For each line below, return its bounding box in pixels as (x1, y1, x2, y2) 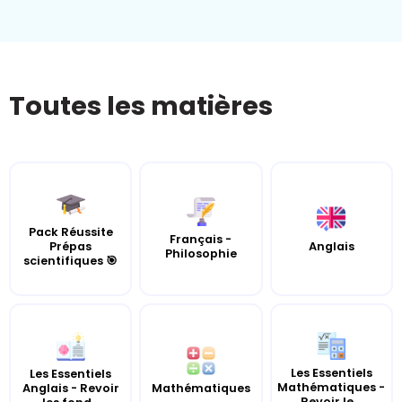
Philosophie (164, 245, 237, 261)
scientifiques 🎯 (23, 252, 118, 268)
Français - (170, 231, 232, 247)
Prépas (49, 238, 92, 254)
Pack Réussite (28, 223, 113, 240)
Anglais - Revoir (22, 380, 119, 396)
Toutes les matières (9, 88, 273, 124)
